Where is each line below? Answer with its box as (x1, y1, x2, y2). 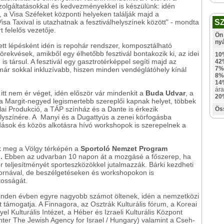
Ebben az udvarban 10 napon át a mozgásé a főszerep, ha (4, 152, 191, 160)
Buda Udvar (145, 89, 185, 97)
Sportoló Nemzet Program (80, 144, 167, 152)
